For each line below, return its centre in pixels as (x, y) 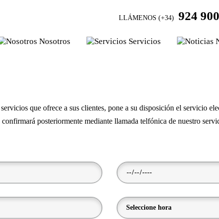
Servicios (145, 42)
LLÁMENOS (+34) (148, 18)
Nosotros (55, 42)
